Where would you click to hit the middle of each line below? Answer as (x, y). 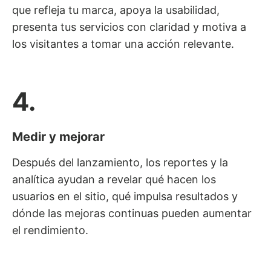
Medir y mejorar (58, 136)
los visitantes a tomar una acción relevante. (123, 44)
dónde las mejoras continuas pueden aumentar (132, 213)
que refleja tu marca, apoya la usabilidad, (116, 10)
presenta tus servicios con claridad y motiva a (129, 27)
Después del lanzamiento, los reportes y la (120, 162)
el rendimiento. (50, 230)
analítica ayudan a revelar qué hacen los (114, 179)
